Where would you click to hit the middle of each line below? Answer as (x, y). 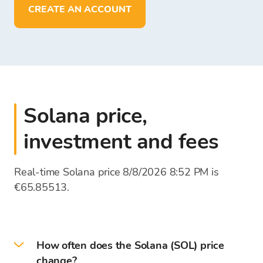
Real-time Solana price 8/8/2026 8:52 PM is (117, 172)
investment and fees (121, 142)
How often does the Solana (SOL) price (130, 245)
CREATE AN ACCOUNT (83, 9)
